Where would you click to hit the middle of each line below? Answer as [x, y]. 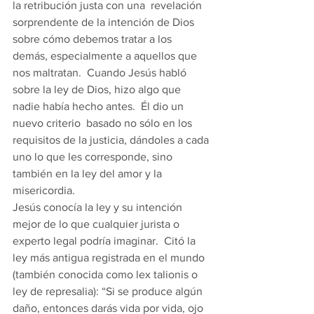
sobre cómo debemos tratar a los [94, 39]
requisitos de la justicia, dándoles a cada [112, 140]
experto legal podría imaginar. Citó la [105, 241]
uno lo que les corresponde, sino [94, 157]
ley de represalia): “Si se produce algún [109, 291]
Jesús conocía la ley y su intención [99, 207]
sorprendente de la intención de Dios [105, 22]
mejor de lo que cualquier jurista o [97, 224]
